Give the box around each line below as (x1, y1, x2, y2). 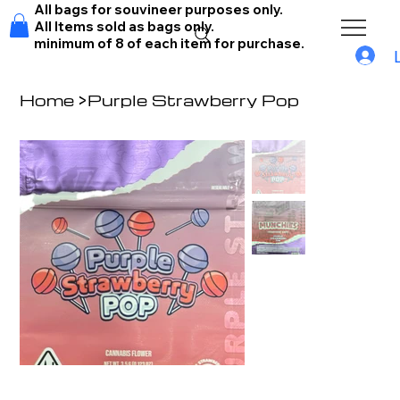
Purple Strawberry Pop (87, 88, 300, 110)
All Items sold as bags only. (34, 17, 215, 35)
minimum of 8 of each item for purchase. (34, 34, 308, 52)
